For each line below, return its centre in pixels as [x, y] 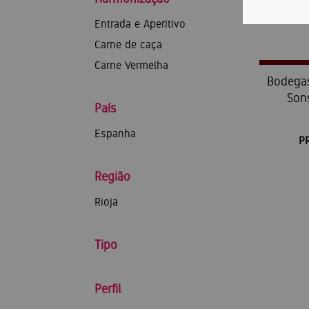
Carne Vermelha [131, 65]
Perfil [108, 289]
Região [112, 176]
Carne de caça [128, 44]
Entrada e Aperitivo [140, 24]
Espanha [115, 133]
